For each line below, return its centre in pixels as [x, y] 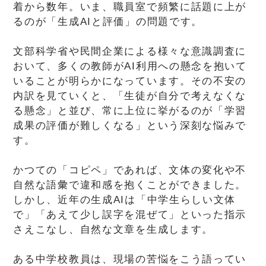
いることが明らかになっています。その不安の [130, 81]
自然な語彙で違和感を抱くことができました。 [130, 185]
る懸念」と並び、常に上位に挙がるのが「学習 [130, 110]
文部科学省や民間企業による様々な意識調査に [130, 51]
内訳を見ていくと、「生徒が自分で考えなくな [130, 96]
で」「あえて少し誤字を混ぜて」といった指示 [130, 214]
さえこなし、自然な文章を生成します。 [113, 229]
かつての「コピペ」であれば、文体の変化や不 [130, 170]
